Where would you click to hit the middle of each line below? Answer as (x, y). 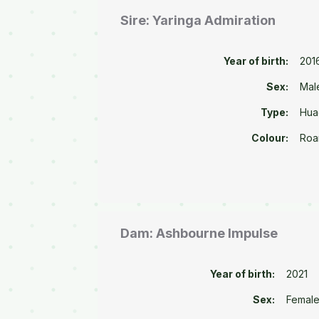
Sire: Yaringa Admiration (198, 21)
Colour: (270, 138)
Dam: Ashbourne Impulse (199, 233)
